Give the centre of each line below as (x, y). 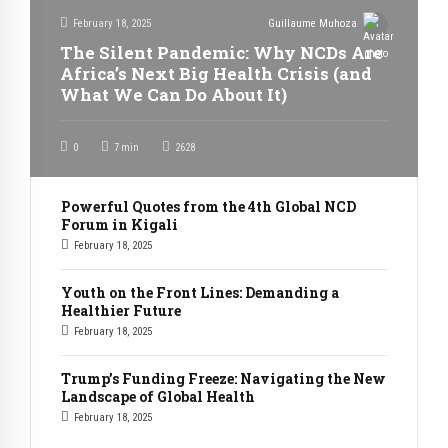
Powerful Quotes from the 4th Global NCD (208, 206)
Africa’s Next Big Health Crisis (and (216, 73)
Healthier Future (121, 310)
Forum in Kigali (119, 224)
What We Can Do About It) (173, 94)
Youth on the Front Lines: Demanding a (200, 292)
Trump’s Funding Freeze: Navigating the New (223, 378)
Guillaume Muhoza (313, 24)
